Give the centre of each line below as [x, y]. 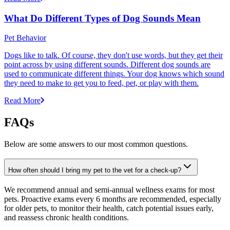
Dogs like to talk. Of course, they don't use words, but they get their [113, 55]
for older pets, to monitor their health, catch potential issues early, [109, 208]
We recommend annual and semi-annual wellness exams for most [109, 189]
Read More [22, 101]
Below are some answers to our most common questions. [96, 144]
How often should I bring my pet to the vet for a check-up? [95, 170]
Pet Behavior [25, 38]
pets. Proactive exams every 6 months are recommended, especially [113, 199]
